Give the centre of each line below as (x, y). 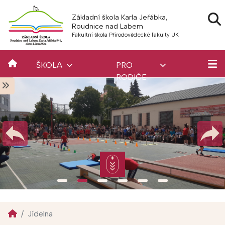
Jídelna (40, 213)
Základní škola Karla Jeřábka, (120, 17)
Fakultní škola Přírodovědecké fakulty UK (125, 35)
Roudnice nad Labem (107, 26)
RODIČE (131, 77)
